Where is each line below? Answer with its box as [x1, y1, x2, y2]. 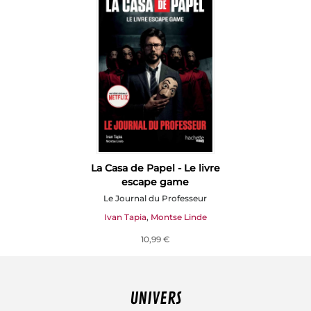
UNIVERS [130, 287, 181, 309]
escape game [121, 175, 190, 188]
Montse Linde [150, 211, 207, 222]
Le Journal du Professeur [103, 192, 208, 203]
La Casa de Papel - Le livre [90, 161, 220, 174]
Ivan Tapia [103, 211, 146, 222]
